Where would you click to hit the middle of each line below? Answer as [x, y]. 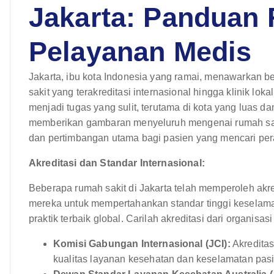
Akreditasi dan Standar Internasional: [117, 163]
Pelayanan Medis [140, 51]
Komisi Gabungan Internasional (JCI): [142, 243]
